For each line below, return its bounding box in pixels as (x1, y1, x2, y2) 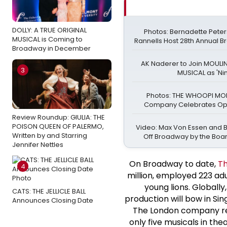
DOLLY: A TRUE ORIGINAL (12, 25, 87, 35)
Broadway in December (12, 43, 91, 53)
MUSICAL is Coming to (12, 34, 83, 44)
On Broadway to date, (129, 158, 218, 170)
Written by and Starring (12, 130, 87, 140)
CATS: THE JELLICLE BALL (12, 186, 86, 196)
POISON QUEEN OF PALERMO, (12, 121, 104, 131)
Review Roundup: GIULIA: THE (12, 112, 105, 122)
